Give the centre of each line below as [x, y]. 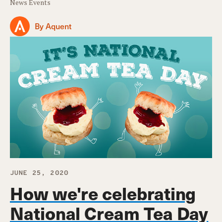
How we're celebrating [103, 193]
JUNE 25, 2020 [39, 173]
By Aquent [53, 26]
